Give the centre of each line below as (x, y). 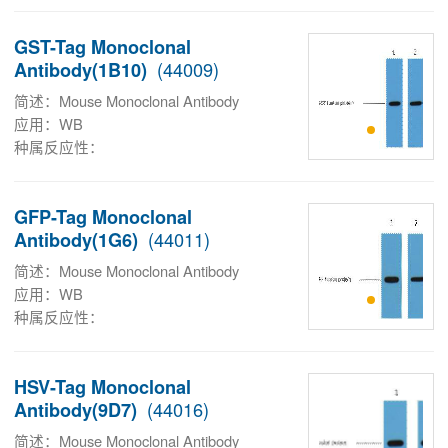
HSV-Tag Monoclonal (102, 386)
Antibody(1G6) (76, 239)
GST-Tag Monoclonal (102, 46)
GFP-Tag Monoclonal (103, 216)
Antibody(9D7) (75, 409)
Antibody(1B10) (80, 69)
